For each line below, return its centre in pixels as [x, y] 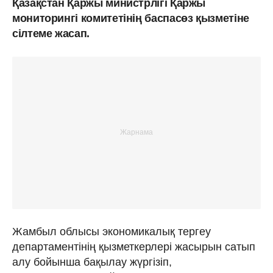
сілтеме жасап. [51, 33]
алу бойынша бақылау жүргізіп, [92, 262]
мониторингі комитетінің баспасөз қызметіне [131, 18]
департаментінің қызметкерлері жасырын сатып [134, 246]
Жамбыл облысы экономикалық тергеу [112, 231]
